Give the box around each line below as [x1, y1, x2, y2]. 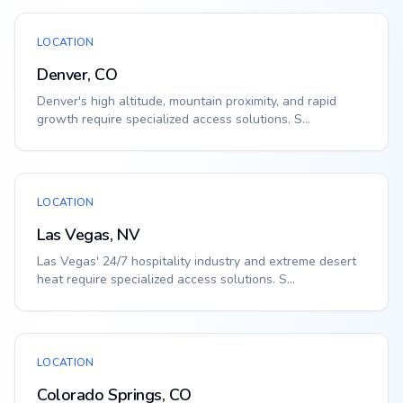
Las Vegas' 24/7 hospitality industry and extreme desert [37, 253, 356, 270]
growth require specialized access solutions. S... [37, 111, 310, 128]
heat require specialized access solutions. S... [37, 271, 295, 288]
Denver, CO [37, 64, 118, 85]
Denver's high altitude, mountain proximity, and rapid [37, 93, 336, 110]
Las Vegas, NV [37, 224, 140, 246]
